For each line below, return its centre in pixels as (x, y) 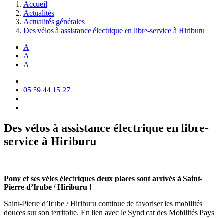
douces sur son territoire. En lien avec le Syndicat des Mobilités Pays (109, 212)
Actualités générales (54, 22)
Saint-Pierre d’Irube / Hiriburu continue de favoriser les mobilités (103, 203)
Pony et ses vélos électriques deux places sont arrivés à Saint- (103, 178)
